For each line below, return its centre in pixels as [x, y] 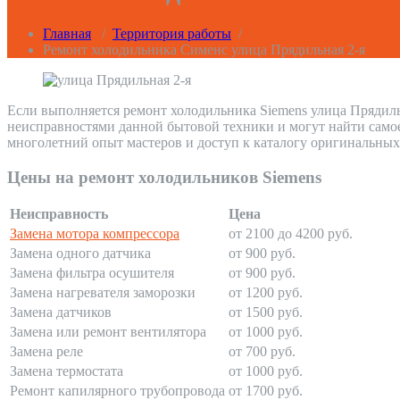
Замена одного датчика [80, 254]
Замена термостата [67, 371]
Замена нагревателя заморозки [103, 293]
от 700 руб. [262, 352]
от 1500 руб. [266, 312]
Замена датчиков [61, 312]
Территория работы [172, 34]
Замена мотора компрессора [95, 234]
